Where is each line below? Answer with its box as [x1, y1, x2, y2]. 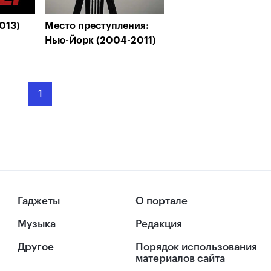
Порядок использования [135, 242, 257, 253]
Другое [18, 242, 54, 253]
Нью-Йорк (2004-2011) [45, 36, 156, 45]
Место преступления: [45, 21, 149, 31]
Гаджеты [18, 196, 60, 206]
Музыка [18, 219, 56, 230]
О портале [135, 196, 188, 206]
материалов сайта [135, 253, 225, 264]
